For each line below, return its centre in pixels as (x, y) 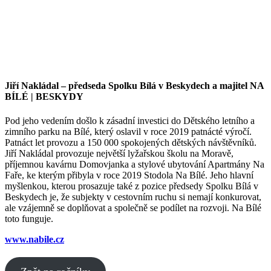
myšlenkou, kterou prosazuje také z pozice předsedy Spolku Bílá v (132, 186)
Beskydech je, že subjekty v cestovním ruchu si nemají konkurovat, (133, 197)
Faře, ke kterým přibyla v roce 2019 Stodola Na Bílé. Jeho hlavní (129, 175)
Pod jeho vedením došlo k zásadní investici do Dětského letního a (130, 120)
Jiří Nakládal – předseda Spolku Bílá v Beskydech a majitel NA (134, 86)
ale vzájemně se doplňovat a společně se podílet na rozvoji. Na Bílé (133, 207)
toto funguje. (29, 218)
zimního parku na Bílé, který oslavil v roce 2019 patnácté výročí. (128, 131)
